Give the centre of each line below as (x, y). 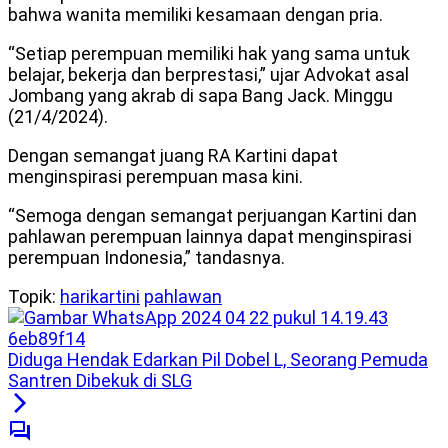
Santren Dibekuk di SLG (100, 381)
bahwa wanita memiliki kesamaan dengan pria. (195, 15)
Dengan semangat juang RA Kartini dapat (173, 156)
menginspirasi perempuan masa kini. (155, 177)
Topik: (32, 297)
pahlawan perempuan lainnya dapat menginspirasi (210, 237)
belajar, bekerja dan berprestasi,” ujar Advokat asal (208, 75)
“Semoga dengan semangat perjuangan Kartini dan (212, 216)
